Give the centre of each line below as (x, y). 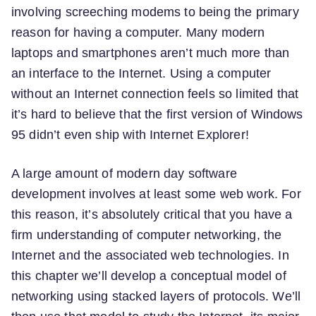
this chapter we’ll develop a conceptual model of (149, 276)
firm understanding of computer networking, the (147, 235)
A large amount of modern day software (124, 174)
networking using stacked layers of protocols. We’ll (156, 297)
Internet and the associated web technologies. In (150, 256)
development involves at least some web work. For (156, 194)
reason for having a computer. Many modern (138, 33)
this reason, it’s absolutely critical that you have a (152, 215)
